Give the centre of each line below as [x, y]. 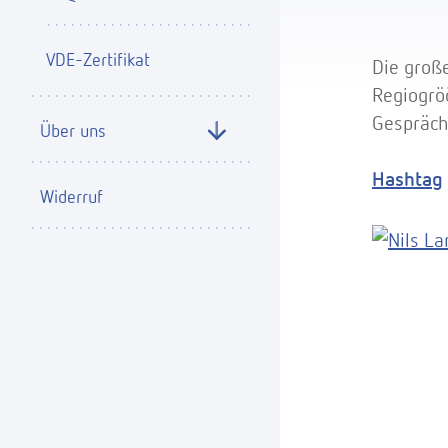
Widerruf [71, 195]
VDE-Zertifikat [98, 58]
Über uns [73, 129]
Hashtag [407, 178]
